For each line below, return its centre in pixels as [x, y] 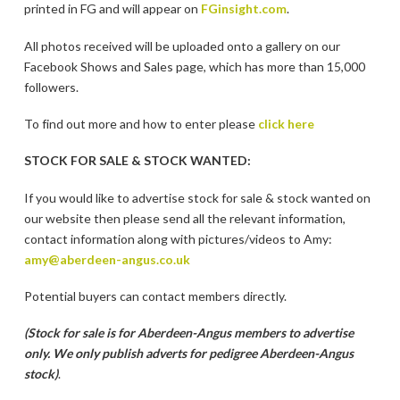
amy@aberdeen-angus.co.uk [107, 259]
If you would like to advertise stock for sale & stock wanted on [197, 197]
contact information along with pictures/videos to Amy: [178, 238]
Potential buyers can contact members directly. [155, 296]
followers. [51, 87]
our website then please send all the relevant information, [184, 218]
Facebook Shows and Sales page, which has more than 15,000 [194, 66]
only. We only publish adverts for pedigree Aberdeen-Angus [188, 354]
